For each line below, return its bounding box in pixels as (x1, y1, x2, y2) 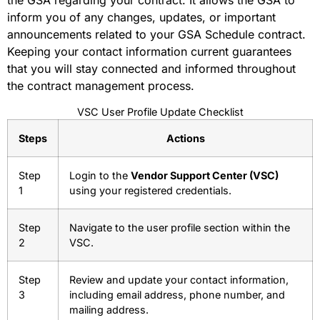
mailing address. (69, 304, 149, 316)
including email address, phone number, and (69, 289, 285, 301)
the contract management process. (7, 78, 194, 93)
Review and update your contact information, (69, 274, 289, 286)
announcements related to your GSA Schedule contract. (7, 26, 306, 41)
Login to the (69, 169, 131, 182)
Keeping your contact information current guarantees (7, 44, 291, 59)
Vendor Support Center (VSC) (131, 169, 279, 182)
